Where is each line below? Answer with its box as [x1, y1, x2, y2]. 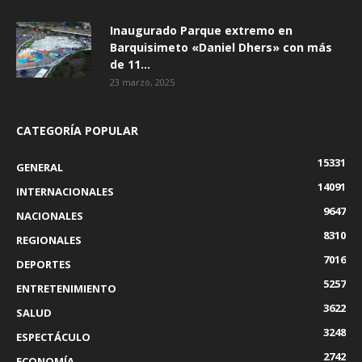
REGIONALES [16, 232, 82, 247]
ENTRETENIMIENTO [16, 280, 116, 296]
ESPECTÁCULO [16, 329, 90, 344]
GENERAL [16, 159, 63, 175]
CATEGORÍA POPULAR [16, 122, 138, 138]
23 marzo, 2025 [110, 75, 175, 88]
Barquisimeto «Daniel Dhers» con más [110, 39, 332, 55]
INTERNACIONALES [16, 183, 114, 199]
